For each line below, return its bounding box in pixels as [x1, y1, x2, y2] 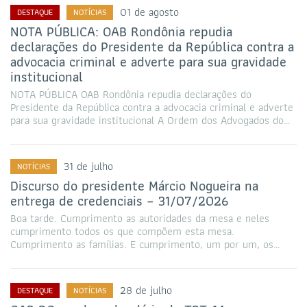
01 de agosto [120, 3, 179, 21]
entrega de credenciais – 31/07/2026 [10, 189, 228, 212]
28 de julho [120, 281, 172, 299]
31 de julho [64, 157, 113, 175]
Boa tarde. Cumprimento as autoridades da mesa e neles [10, 209, 269, 227]
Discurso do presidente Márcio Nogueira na [10, 174, 258, 197]
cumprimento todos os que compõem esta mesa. [10, 222, 234, 240]
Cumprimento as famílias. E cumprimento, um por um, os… [10, 235, 280, 253]
